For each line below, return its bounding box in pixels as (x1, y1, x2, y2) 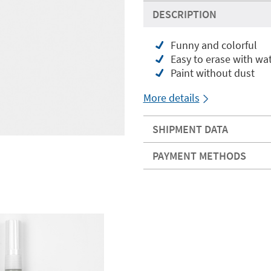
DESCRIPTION (152, 7, 217, 21)
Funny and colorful (170, 38, 257, 52)
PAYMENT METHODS (152, 149, 246, 163)
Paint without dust (170, 66, 255, 80)
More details (143, 91, 200, 105)
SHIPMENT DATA (152, 122, 228, 136)
